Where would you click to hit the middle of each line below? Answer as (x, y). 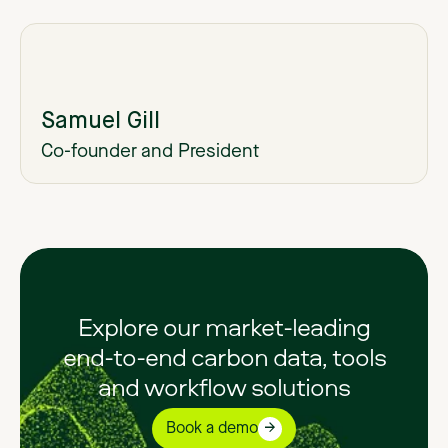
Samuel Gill (100, 121)
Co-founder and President (150, 152)
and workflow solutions (224, 386)
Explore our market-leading (224, 326)
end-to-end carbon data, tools (224, 356)
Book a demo (212, 429)
